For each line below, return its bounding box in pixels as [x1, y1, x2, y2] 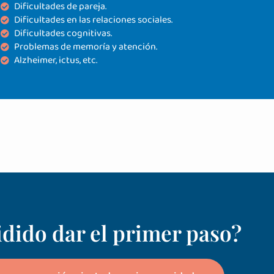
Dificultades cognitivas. [14, 25, 113, 41]
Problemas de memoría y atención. [14, 39, 158, 54]
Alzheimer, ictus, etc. [14, 52, 98, 68]
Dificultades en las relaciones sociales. [14, 12, 173, 28]
